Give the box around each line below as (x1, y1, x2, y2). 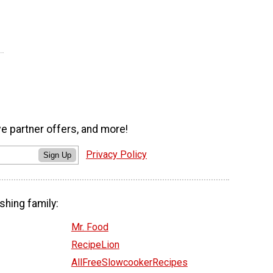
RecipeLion (71, 238, 119, 250)
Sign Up (43, 150, 71, 160)
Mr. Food (71, 221, 108, 233)
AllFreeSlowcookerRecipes (71, 256, 188, 268)
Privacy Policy (86, 148, 147, 160)
